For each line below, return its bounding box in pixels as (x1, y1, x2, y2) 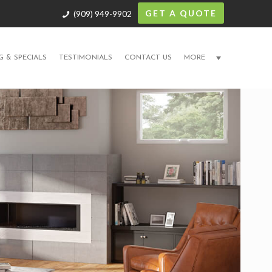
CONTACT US (124, 54, 172, 61)
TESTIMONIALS (58, 54, 112, 61)
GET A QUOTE (144, 8, 217, 18)
